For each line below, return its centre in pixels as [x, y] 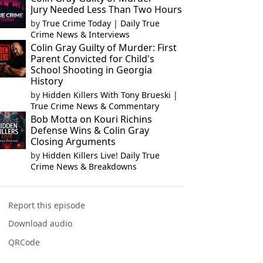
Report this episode [47, 205]
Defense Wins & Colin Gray [90, 130]
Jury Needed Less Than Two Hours [106, 9]
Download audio [41, 224]
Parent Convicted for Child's [92, 59]
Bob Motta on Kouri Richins [91, 119]
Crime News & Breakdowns [83, 166]
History [46, 81]
